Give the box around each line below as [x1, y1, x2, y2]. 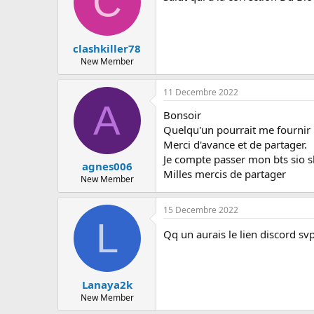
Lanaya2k [81, 277, 132, 292]
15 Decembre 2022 [163, 204, 238, 217]
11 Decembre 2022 [163, 86, 238, 98]
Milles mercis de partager [163, 166, 286, 181]
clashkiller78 [73, 41, 141, 55]
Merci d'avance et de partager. [163, 137, 307, 151]
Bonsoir [163, 107, 201, 122]
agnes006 [81, 159, 132, 174]
